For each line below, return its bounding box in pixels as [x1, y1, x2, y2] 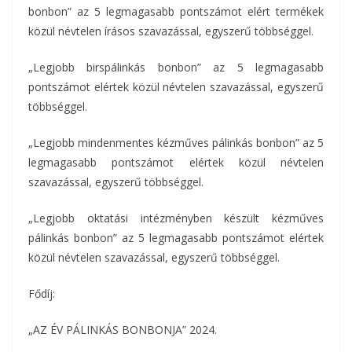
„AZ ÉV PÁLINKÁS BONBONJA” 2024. [28, 322, 217, 337]
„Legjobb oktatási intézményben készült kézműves [28, 211, 324, 225]
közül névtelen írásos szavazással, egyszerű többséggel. [28, 24, 313, 38]
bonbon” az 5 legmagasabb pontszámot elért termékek [28, 4, 324, 19]
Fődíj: [28, 286, 55, 301]
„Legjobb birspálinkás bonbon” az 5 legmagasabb [28, 60, 324, 75]
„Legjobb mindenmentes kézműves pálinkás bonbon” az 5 [28, 135, 324, 150]
